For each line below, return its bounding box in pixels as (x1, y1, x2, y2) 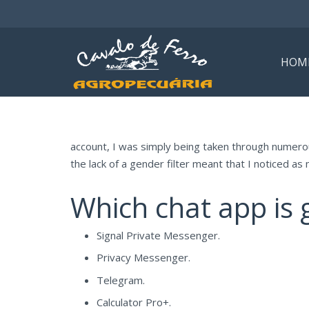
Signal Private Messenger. (96, 228, 220, 242)
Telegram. (96, 272, 145, 287)
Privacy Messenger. (96, 250, 190, 264)
